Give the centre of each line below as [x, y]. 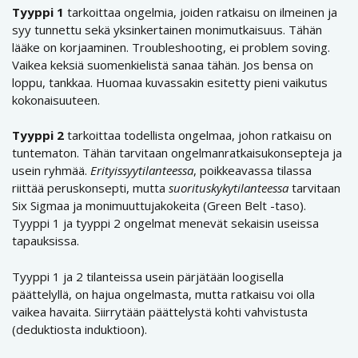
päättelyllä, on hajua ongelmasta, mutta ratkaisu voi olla [163, 294]
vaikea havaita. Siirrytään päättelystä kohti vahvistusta [160, 311]
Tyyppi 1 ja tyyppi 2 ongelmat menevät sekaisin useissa [165, 223]
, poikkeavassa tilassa [253, 171]
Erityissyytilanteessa [142, 171]
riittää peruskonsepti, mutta [90, 188]
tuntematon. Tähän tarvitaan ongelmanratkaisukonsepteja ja [177, 153]
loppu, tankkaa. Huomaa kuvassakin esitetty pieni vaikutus [170, 82]
